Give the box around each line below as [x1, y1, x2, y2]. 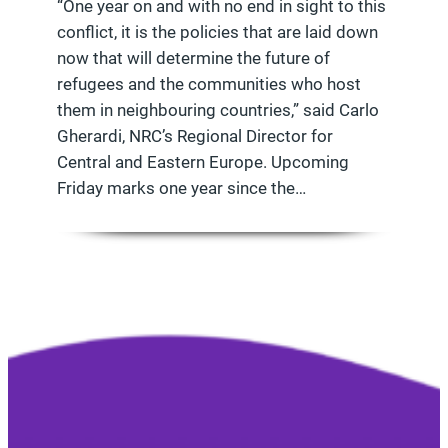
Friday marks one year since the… [57, 177, 307, 198]
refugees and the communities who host [57, 73, 362, 94]
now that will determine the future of [57, 47, 331, 68]
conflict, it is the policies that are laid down [57, 21, 379, 42]
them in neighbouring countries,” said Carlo [57, 99, 380, 120]
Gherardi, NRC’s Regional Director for [57, 125, 334, 146]
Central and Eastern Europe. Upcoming [57, 151, 350, 172]
